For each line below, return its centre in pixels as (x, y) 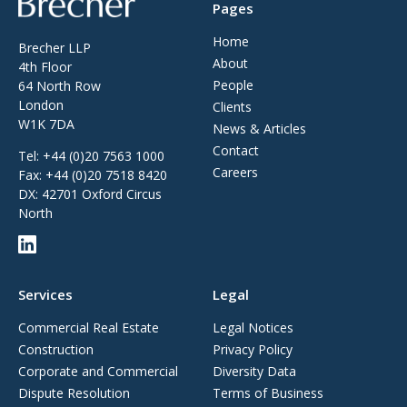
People (233, 84)
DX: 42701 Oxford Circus (90, 194)
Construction (56, 349)
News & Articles (259, 128)
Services (45, 294)
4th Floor (45, 67)
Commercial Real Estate (89, 328)
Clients (232, 106)
